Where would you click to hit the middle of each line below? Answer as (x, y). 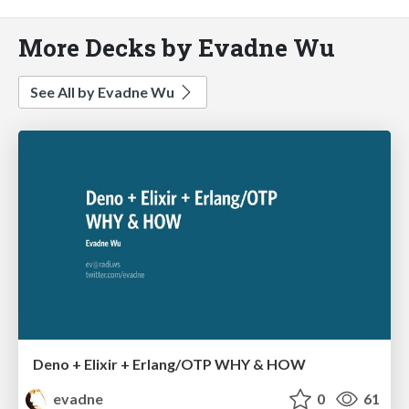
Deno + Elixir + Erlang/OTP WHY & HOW (169, 364)
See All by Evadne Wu (104, 91)
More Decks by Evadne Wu (177, 47)
